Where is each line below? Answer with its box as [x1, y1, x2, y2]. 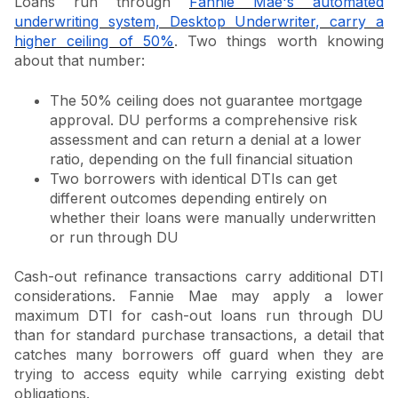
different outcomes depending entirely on [50, 188, 327, 207]
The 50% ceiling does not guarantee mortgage [50, 91, 362, 109]
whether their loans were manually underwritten [50, 208, 376, 227]
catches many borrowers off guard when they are [14, 346, 384, 364]
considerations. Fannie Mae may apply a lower [14, 287, 384, 306]
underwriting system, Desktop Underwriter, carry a [14, 12, 384, 31]
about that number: [14, 52, 145, 70]
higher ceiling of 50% [14, 32, 174, 51]
